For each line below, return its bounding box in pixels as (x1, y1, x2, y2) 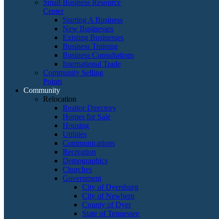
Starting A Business (63, 16, 123, 24)
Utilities (63, 130, 87, 138)
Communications (63, 139, 115, 147)
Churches (63, 165, 92, 174)
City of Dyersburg (82, 183, 138, 191)
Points (43, 77, 62, 86)
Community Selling (43, 68, 103, 77)
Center (43, 7, 64, 15)
